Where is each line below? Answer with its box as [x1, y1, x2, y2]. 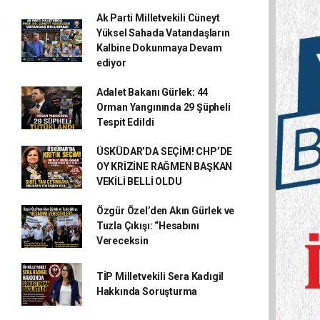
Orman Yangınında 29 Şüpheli [96, 101, 231, 113]
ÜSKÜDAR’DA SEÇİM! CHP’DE [96, 146, 233, 157]
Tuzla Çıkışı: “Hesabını [96, 220, 199, 231]
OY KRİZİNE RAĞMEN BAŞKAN [96, 161, 233, 172]
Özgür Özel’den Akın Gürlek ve [96, 205, 235, 216]
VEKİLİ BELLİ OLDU [96, 176, 182, 187]
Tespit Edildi [96, 116, 154, 128]
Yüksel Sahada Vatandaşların [96, 27, 230, 39]
